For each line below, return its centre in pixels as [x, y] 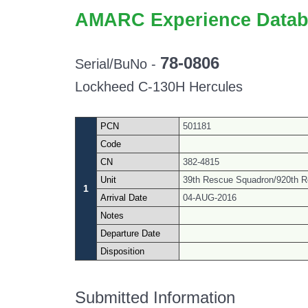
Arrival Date [124, 198]
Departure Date [130, 233]
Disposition [122, 251]
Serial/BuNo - [118, 64]
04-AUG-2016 [210, 198]
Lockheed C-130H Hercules [159, 87]
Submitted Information [155, 297]
